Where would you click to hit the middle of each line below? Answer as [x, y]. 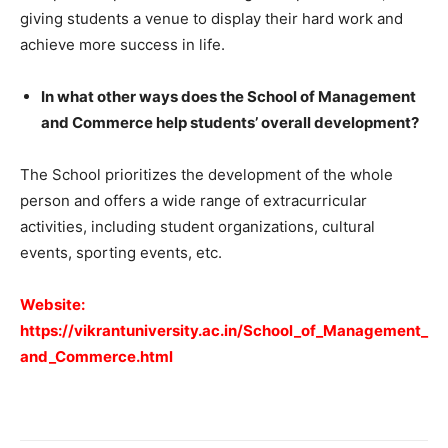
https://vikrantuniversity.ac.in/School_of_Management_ [224, 330]
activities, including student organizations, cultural [197, 226]
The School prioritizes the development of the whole [206, 174]
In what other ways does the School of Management [228, 96]
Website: [52, 304]
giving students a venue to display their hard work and [211, 18]
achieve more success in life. [122, 44]
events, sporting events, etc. [121, 252]
